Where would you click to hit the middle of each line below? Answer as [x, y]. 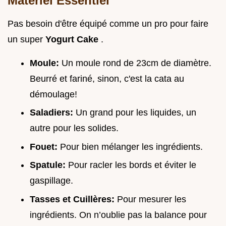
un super [26, 39]
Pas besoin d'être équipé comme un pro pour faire [108, 23]
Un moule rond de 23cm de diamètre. [136, 63]
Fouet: [45, 147]
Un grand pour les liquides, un [136, 113]
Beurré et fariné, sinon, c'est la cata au [107, 78]
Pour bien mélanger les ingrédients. [131, 147]
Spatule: [49, 165]
